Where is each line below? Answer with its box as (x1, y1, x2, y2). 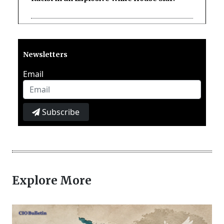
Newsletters (23, 49, 67, 59)
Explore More (12, 173, 91, 187)
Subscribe (40, 106, 80, 117)
